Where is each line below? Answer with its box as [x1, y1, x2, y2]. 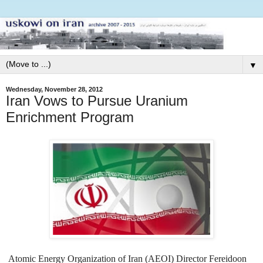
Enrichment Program [6, 109, 134, 125]
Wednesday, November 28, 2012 [6, 85, 103, 93]
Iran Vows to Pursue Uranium [6, 92, 188, 109]
